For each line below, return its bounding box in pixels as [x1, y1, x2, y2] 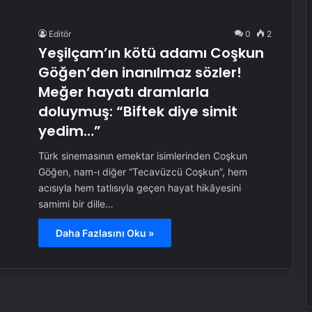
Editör [48, 29, 71, 39]
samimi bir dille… [38, 198, 114, 210]
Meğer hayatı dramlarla [38, 82, 209, 102]
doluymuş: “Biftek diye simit [38, 102, 237, 121]
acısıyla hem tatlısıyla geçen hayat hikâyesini [38, 182, 241, 194]
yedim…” [38, 121, 101, 141]
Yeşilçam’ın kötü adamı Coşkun [38, 43, 264, 63]
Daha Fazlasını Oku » [55, 227, 154, 239]
